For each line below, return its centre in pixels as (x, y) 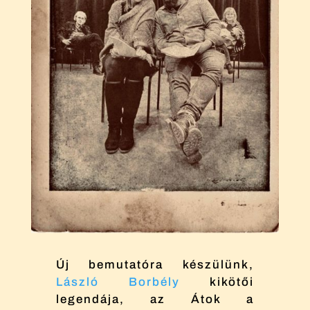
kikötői (217, 282)
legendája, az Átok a (155, 299)
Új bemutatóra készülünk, (155, 265)
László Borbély (118, 282)
